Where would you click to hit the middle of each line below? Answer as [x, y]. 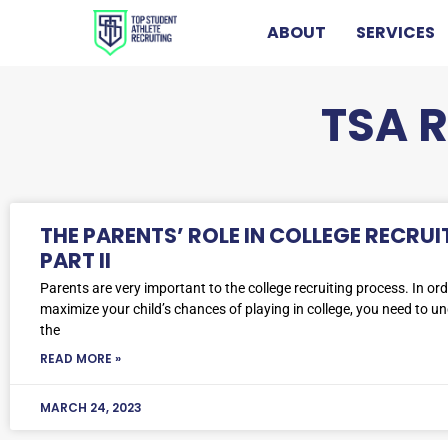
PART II [75, 260]
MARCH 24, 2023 [91, 407]
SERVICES [395, 32]
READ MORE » [80, 358]
